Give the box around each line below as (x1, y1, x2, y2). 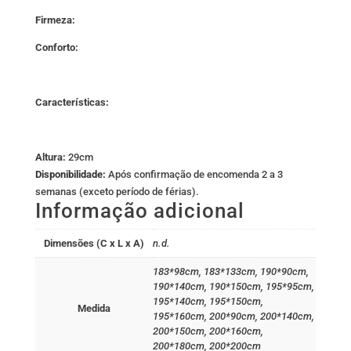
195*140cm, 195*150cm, (152, 295, 263, 307)
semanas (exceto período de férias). (34, 186, 199, 197)
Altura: (34, 151, 66, 163)
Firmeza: (34, 14, 82, 26)
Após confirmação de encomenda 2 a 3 (107, 168, 283, 180)
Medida (77, 302, 110, 314)
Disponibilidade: (34, 168, 108, 180)
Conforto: (34, 42, 85, 53)
